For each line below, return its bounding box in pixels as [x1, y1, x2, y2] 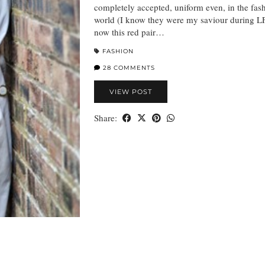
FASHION [102, 47, 134, 56]
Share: [94, 112, 119, 124]
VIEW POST [109, 88, 152, 96]
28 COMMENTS [101, 64, 155, 72]
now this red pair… [94, 26, 164, 38]
